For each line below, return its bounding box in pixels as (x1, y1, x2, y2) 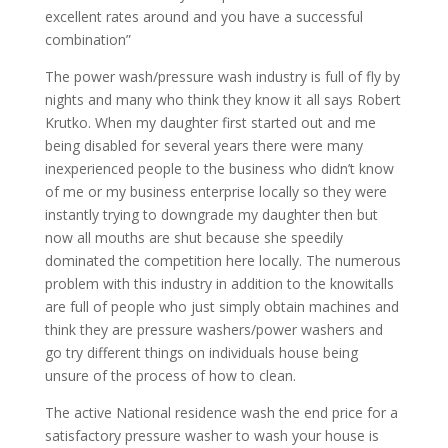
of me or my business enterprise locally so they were (44, 182, 387, 201)
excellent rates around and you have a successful (44, 7, 363, 26)
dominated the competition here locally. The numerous (44, 251, 401, 270)
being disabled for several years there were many (44, 136, 363, 155)
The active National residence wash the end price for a (44, 403, 398, 422)
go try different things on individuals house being (44, 343, 358, 362)
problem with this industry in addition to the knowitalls (44, 274, 394, 293)
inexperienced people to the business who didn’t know (44, 159, 394, 178)
